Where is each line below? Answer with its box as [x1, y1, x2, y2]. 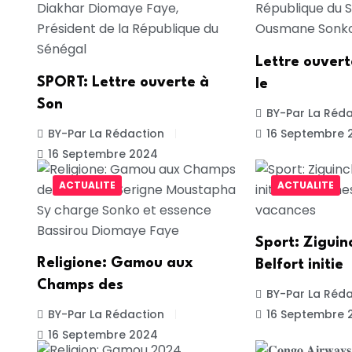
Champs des [37, 278, 123, 293]
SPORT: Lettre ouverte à [37, 75, 209, 90]
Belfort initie [255, 258, 343, 273]
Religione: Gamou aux [37, 256, 193, 271]
